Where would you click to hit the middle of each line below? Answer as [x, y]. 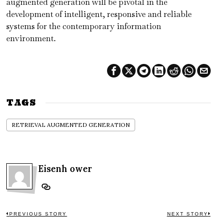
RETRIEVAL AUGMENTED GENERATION [71, 124]
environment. [32, 38]
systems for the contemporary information [84, 26]
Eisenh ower [65, 169]
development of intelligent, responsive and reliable [99, 14]
